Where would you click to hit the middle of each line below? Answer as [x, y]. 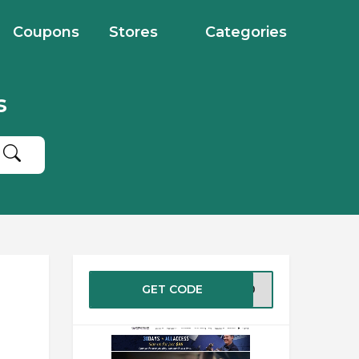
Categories [246, 32]
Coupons [46, 32]
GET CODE [172, 289]
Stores [133, 32]
